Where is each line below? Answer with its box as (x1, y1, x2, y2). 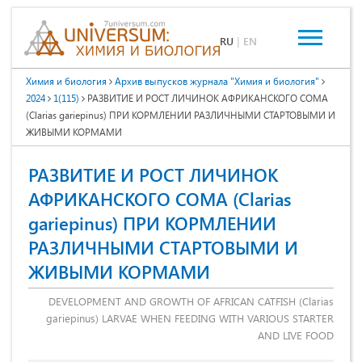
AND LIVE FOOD (258, 327, 334, 342)
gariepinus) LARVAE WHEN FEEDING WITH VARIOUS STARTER (46, 310, 334, 325)
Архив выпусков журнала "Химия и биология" (115, 74, 319, 87)
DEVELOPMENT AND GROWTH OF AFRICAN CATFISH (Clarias (48, 293, 334, 308)
